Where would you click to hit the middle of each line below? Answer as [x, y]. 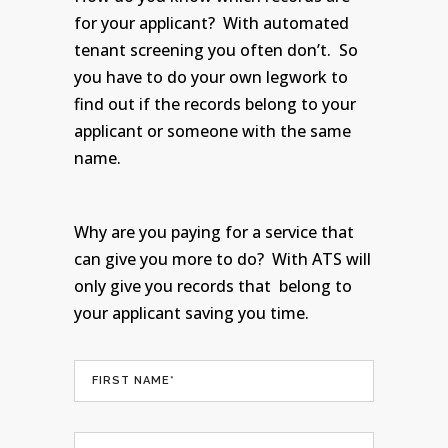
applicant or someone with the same [212, 130]
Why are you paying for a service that [214, 231]
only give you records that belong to [213, 285]
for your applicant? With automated [211, 22]
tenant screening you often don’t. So [216, 49]
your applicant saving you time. [191, 312]
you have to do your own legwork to [211, 76]
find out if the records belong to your [215, 103]
